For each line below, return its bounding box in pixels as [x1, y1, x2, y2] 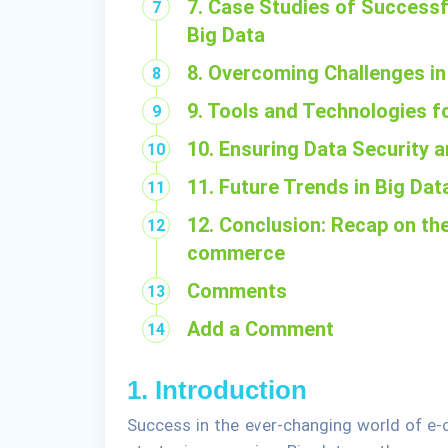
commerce [187, 241, 285, 265]
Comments [187, 279, 287, 303]
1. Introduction [127, 375, 307, 405]
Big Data [187, 23, 265, 47]
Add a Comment [187, 317, 334, 341]
